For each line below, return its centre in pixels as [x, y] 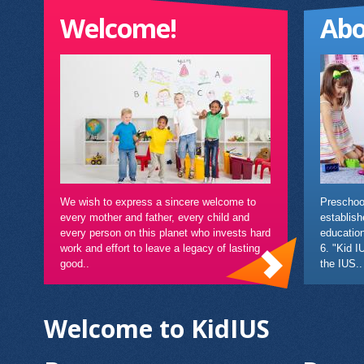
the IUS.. [341, 264]
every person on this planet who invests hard [165, 233]
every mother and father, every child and [155, 218]
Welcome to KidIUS [157, 329]
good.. [75, 264]
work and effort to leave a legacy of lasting [160, 249]
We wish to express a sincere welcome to [158, 202]
